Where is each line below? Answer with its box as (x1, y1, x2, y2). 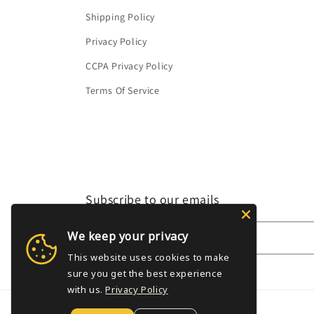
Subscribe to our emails (86, 191, 219, 207)
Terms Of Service (86, 84, 160, 97)
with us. (67, 283, 103, 296)
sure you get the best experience (67, 267, 223, 280)
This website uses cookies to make (67, 251, 230, 264)
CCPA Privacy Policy (86, 60, 173, 72)
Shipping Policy (86, 11, 155, 23)
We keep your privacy (67, 228, 189, 244)
